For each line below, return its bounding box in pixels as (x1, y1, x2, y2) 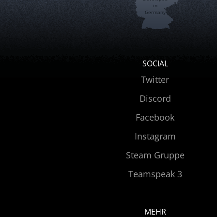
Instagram (134, 130, 176, 142)
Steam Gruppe (125, 149, 185, 161)
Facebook (136, 111, 174, 123)
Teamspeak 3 (128, 168, 182, 180)
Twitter (141, 73, 169, 85)
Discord (139, 92, 171, 104)
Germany (144, 8, 166, 15)
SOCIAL (142, 58, 168, 69)
